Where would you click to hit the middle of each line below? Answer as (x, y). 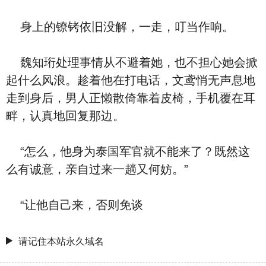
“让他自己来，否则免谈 (75, 205)
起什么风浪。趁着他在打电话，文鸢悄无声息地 (131, 80)
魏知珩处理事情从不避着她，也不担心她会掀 (132, 62)
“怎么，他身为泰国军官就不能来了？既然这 (128, 151)
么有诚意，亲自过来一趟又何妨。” (97, 169)
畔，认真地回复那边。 (65, 116)
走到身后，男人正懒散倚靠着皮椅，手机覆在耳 (131, 98)
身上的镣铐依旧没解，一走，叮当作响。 (120, 27)
